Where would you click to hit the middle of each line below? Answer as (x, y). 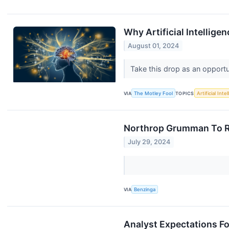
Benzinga (145, 190)
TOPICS (185, 93)
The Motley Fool (154, 93)
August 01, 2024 (154, 46)
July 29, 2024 (149, 142)
